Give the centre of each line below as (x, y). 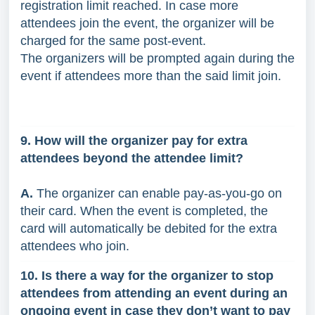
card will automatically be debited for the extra (149, 228)
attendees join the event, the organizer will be (147, 23)
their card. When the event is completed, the (144, 211)
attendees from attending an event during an (154, 293)
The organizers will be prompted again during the (157, 58)
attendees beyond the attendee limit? (132, 158)
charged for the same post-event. (115, 40)
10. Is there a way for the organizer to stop (147, 275)
